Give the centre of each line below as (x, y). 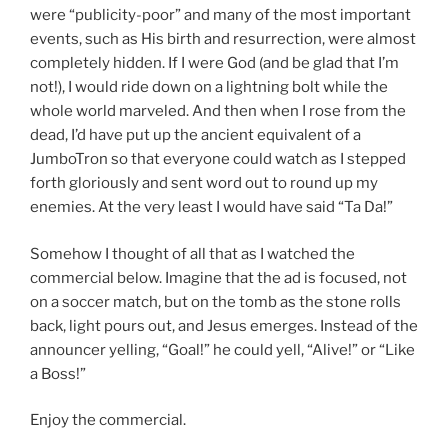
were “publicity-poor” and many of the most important (220, 15)
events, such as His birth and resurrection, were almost (223, 39)
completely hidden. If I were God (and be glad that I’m (214, 63)
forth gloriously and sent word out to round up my (204, 183)
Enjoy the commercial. (108, 420)
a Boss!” (58, 373)
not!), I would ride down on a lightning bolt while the (209, 87)
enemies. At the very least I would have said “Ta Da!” (211, 207)
